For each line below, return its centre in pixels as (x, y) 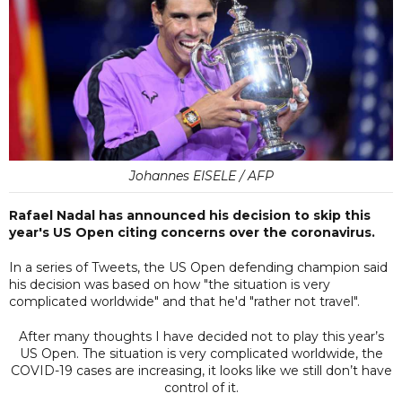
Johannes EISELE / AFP (201, 175)
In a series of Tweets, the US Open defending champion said (198, 267)
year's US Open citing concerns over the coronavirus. (192, 232)
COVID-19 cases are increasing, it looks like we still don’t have (201, 370)
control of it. (201, 387)
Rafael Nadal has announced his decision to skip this (190, 215)
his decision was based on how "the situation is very (170, 284)
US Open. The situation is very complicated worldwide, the (201, 353)
